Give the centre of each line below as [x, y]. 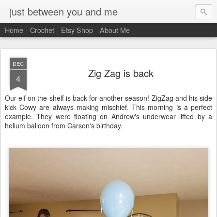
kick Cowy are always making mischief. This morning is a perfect [108, 107]
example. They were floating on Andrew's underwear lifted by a [108, 116]
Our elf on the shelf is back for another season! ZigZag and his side [108, 98]
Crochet [42, 30]
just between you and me [64, 11]
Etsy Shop [77, 30]
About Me [115, 30]
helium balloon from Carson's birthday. [64, 125]
